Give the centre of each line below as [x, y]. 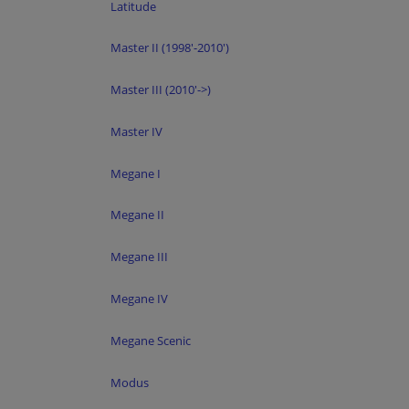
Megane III [139, 257]
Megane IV [139, 299]
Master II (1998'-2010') [170, 48]
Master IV [136, 131]
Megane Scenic [151, 340]
